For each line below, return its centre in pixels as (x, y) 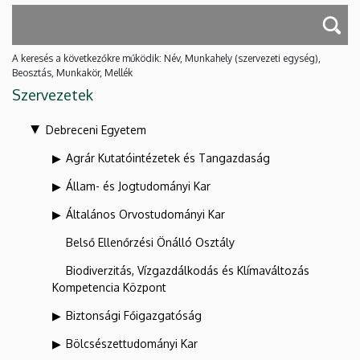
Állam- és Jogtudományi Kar (138, 186)
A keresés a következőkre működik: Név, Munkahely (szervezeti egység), (166, 59)
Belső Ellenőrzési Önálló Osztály (150, 243)
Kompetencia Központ (109, 288)
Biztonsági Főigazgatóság (134, 316)
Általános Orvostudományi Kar (145, 215)
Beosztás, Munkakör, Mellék (72, 73)
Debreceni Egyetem (96, 130)
